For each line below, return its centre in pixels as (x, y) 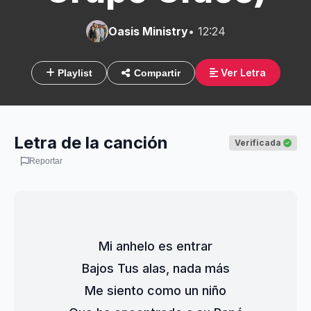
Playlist (73, 73)
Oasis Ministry (148, 31)
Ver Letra (242, 73)
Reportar (46, 161)
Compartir (157, 73)
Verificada (259, 143)
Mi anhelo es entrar (155, 246)
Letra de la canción (91, 143)
